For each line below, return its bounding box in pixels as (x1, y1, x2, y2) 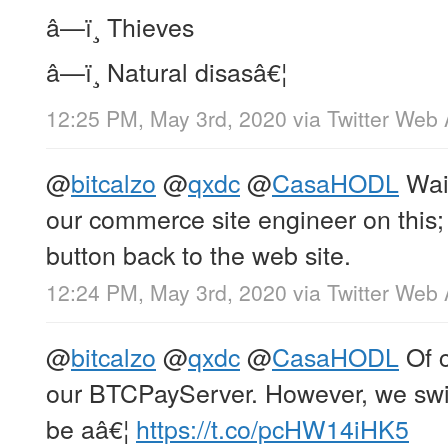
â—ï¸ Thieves (46, 7, 194, 44)
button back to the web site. (46, 235, 351, 272)
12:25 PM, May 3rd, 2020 (46, 102, 287, 133)
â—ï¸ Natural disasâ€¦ (46, 52, 287, 89)
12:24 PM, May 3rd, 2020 (46, 277, 287, 308)
